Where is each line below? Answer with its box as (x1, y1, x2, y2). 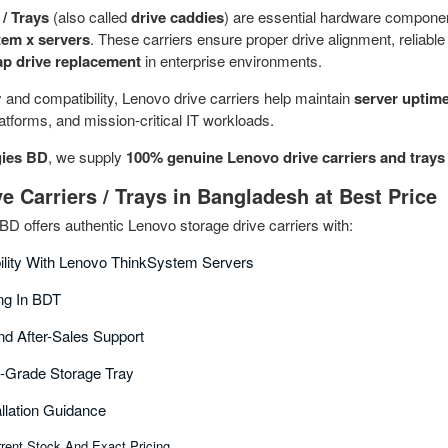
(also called (49, 6, 131, 28)
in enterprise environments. (141, 50, 322, 72)
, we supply (48, 146, 126, 168)
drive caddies (131, 6, 224, 29)
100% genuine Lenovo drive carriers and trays (126, 146, 445, 169)
